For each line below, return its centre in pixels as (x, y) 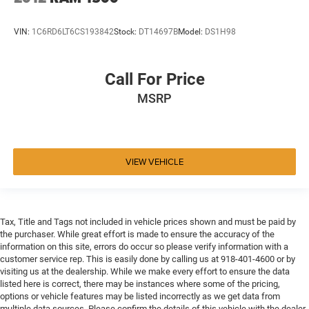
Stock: (126, 31)
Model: (191, 31)
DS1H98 (220, 31)
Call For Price (154, 80)
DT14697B (158, 31)
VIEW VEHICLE (154, 161)
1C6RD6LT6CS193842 (73, 31)
